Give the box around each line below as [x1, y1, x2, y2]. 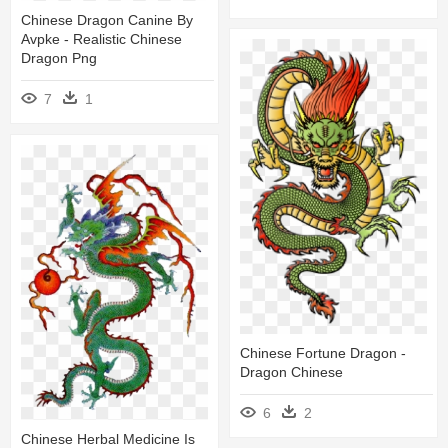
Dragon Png [21, 50, 97, 67]
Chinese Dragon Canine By [21, 12, 193, 29]
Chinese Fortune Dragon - [240, 345, 406, 362]
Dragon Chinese [240, 364, 343, 381]
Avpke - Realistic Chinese [21, 31, 182, 48]
